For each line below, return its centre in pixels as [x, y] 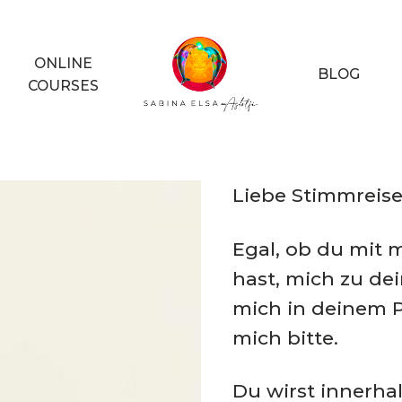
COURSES [63, 85]
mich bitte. [286, 337]
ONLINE [63, 63]
